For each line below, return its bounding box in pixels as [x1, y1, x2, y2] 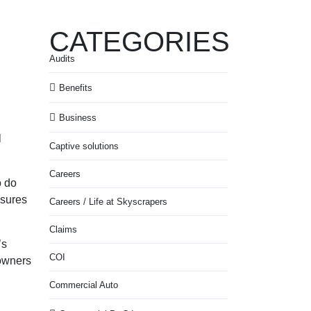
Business [59, 112, 96, 123]
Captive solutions [49, 141, 119, 151]
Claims [49, 224, 77, 235]
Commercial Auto [49, 280, 118, 290]
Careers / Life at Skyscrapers [49, 196, 167, 207]
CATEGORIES [49, 26, 230, 57]
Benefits [59, 82, 92, 93]
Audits [49, 53, 75, 64]
